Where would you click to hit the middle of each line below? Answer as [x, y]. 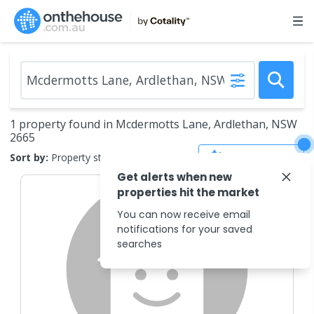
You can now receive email [184, 214]
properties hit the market [188, 192]
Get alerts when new [175, 177]
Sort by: [29, 157]
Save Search [261, 157]
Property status [86, 157]
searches [139, 244]
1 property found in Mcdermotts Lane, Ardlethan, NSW [153, 124]
